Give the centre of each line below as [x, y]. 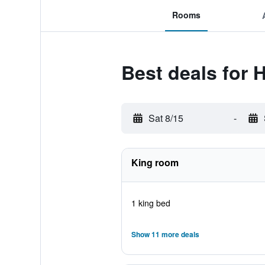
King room [155, 162]
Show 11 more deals [165, 234]
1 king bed [151, 203]
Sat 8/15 [166, 118]
